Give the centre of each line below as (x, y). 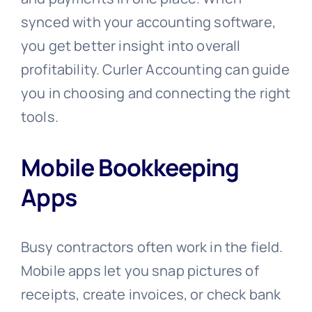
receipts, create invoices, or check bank (151, 295)
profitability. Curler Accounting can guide (155, 69)
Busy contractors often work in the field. (152, 247)
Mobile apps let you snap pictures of (140, 271)
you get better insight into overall (131, 45)
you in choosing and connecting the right (156, 93)
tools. (39, 116)
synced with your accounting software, (148, 22)
